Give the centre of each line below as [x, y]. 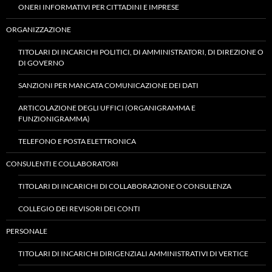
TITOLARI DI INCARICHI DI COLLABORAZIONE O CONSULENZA [125, 186]
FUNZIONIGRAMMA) [54, 119]
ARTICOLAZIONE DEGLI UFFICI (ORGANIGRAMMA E [107, 108]
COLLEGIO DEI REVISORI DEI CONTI [79, 209]
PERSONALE [27, 231]
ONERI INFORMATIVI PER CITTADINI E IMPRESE [99, 7]
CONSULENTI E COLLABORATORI [62, 164]
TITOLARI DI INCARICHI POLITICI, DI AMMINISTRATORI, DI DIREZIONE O [141, 52]
